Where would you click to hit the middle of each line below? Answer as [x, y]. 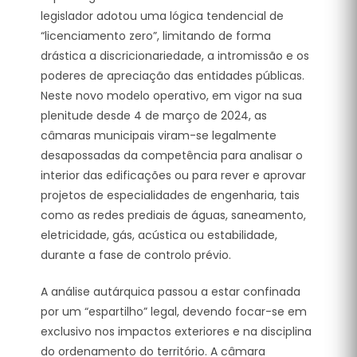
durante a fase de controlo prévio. [136, 255]
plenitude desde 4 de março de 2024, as [154, 115]
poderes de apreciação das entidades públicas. [173, 75]
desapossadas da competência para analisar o [172, 155]
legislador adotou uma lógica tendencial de [162, 16]
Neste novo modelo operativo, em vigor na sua [171, 95]
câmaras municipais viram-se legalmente [159, 135]
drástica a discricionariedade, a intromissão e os [175, 55]
